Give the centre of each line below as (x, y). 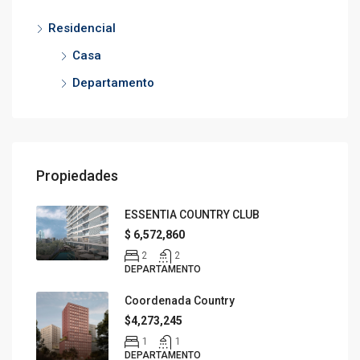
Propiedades (77, 176)
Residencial (82, 28)
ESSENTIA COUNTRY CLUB (192, 215)
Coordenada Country (180, 301)
